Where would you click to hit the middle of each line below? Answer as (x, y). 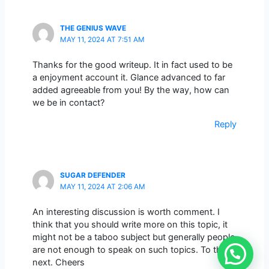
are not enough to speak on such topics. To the (129, 250)
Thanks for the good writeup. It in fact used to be (132, 65)
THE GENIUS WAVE (93, 29)
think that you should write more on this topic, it (130, 225)
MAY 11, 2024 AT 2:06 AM (102, 187)
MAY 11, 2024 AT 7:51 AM (102, 40)
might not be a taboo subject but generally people (133, 237)
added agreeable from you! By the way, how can (131, 90)
